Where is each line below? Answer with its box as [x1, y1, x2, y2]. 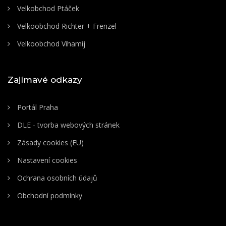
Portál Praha [15, 102, 58, 112]
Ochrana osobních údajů [15, 173, 97, 183]
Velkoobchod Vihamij [15, 39, 85, 49]
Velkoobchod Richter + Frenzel [15, 21, 117, 31]
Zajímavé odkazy [8, 75, 82, 85]
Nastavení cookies [15, 155, 77, 165]
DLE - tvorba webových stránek [15, 120, 120, 130]
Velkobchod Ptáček [15, 4, 79, 14]
